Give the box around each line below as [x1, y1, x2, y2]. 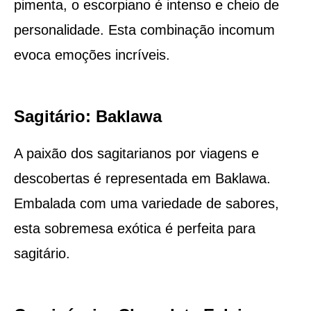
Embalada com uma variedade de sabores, [13, 195, 279, 211]
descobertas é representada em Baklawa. [13, 170, 271, 186]
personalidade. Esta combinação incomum [13, 22, 275, 37]
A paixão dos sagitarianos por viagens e [13, 145, 259, 161]
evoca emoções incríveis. [13, 47, 170, 62]
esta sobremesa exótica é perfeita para [13, 220, 255, 236]
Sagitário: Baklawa [13, 106, 162, 126]
